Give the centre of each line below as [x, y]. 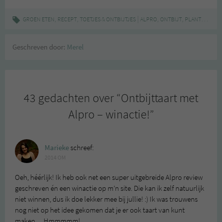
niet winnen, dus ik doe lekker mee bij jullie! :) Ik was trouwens [106, 199]
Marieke [57, 148]
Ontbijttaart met [160, 98]
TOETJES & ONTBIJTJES [108, 20]
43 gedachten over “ [72, 98]
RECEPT [67, 20]
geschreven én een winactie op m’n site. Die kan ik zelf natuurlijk [110, 189]
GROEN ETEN [39, 20]
